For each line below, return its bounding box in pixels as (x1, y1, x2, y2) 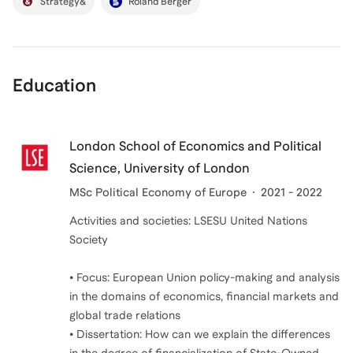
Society (69, 232, 108, 246)
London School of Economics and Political (69, 138, 321, 154)
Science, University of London (69, 160, 250, 176)
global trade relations (69, 308, 180, 321)
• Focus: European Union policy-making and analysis (69, 270, 340, 284)
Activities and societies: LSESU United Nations (69, 214, 307, 227)
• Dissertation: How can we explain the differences (69, 327, 330, 340)
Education (13, 74, 96, 95)
